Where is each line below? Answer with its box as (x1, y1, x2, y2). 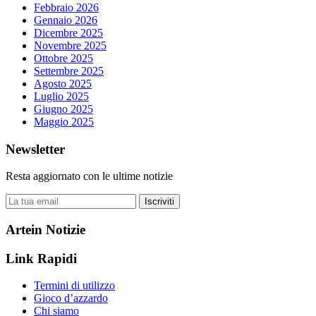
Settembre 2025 (34, 64, 104, 77)
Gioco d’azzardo (34, 292, 108, 305)
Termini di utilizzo (34, 279, 115, 292)
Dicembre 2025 (34, 26, 103, 39)
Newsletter (6, 141, 65, 157)
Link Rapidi (6, 250, 77, 266)
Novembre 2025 (34, 39, 107, 51)
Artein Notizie (6, 221, 85, 237)
